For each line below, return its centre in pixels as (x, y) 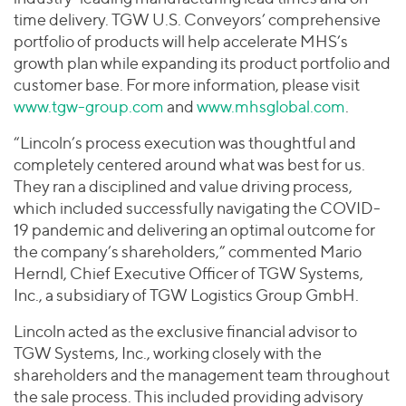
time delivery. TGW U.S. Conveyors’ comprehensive (197, 19)
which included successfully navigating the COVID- (197, 208)
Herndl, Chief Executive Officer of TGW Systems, (188, 273)
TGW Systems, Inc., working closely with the (168, 353)
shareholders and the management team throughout (202, 375)
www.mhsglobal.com (271, 106)
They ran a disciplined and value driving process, (183, 186)
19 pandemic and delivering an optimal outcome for (194, 230)
